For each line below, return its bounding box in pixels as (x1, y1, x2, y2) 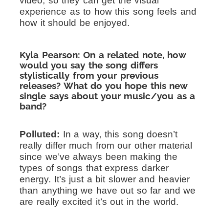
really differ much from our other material (20, 140, 192, 151)
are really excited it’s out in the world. (20, 197, 178, 207)
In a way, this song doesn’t (60, 129, 177, 140)
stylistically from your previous (20, 70, 158, 81)
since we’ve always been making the (20, 152, 177, 162)
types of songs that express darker (20, 163, 169, 174)
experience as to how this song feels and (20, 6, 197, 17)
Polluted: (20, 129, 60, 140)
